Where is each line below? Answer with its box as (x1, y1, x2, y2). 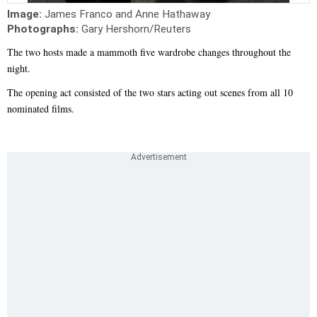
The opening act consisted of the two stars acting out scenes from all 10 (7, 86, 293, 100)
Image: (7, 8, 45, 21)
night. (7, 62, 30, 76)
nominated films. (7, 102, 74, 116)
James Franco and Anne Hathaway (45, 8, 210, 21)
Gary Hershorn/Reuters (81, 23, 191, 36)
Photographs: (7, 23, 81, 36)
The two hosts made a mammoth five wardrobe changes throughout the (7, 45, 291, 59)
